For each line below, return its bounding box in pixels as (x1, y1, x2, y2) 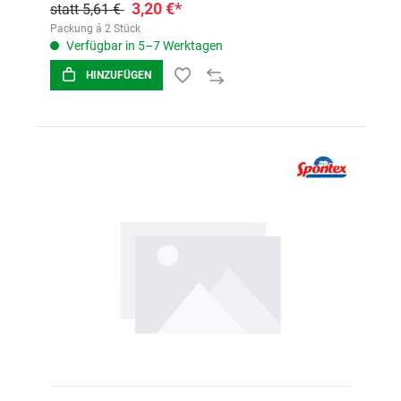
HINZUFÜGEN (86, 69, 151, 81)
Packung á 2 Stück (50, 22, 141, 35)
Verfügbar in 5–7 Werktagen (64, 38, 223, 53)
